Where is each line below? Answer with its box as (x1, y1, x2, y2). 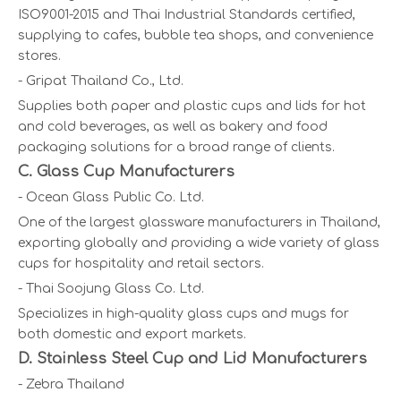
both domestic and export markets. (18, 328, 246, 342)
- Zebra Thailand (18, 378, 124, 392)
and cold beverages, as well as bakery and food (18, 120, 328, 134)
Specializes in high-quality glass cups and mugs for (18, 307, 349, 321)
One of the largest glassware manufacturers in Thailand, (18, 216, 380, 230)
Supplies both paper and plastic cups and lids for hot (18, 99, 366, 114)
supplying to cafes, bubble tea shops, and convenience (18, 29, 373, 43)
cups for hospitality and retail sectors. (18, 257, 264, 271)
